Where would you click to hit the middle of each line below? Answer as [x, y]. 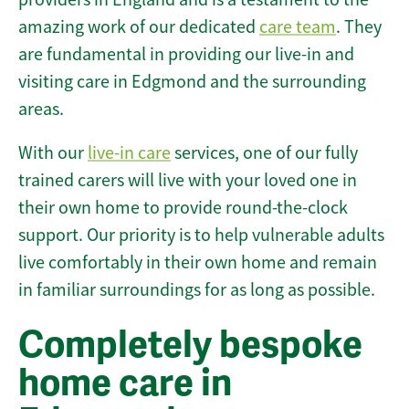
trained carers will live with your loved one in [188, 181]
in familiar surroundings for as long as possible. [197, 290]
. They [359, 27]
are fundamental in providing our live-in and [186, 55]
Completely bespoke [190, 346]
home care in [125, 384]
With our [53, 153]
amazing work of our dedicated [139, 27]
